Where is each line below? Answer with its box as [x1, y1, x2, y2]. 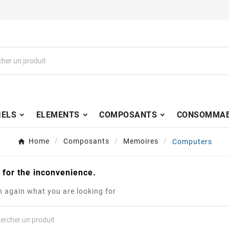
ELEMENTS [36, 110, 80, 120]
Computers [172, 137, 212, 146]
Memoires [123, 137, 158, 146]
